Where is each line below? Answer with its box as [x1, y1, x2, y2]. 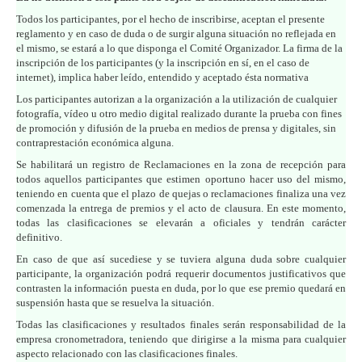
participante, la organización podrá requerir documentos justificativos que [16, 267, 346, 280]
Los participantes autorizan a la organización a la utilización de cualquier [16, 92, 337, 105]
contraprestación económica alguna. [16, 136, 174, 149]
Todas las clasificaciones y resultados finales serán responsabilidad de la [16, 318, 346, 330]
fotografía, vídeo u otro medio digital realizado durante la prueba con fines [16, 107, 342, 120]
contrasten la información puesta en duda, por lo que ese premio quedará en [16, 281, 346, 294]
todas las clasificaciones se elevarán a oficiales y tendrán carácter [16, 216, 346, 229]
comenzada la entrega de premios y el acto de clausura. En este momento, [16, 201, 346, 214]
